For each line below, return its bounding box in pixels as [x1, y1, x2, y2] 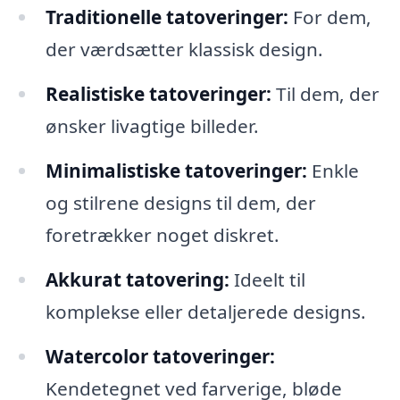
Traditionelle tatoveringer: [45, 4, 288, 30]
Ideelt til [229, 266, 305, 292]
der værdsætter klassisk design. [45, 37, 323, 62]
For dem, [287, 4, 371, 30]
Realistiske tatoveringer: [45, 81, 271, 107]
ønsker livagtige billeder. [45, 113, 259, 139]
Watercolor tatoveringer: [45, 343, 275, 369]
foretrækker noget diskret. [45, 221, 279, 247]
